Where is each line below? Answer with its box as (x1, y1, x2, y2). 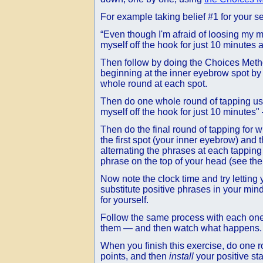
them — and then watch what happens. (100, 223, 262, 233)
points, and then (100, 251, 169, 261)
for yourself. (100, 195, 149, 205)
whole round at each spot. (100, 79, 207, 89)
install (169, 251, 194, 261)
